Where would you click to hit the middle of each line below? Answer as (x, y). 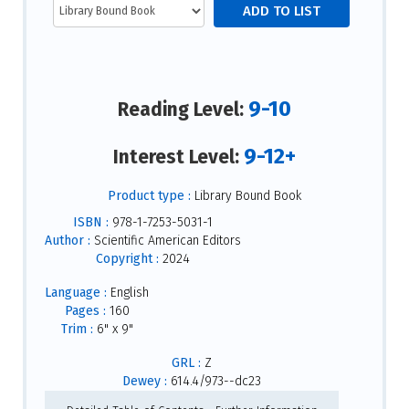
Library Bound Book (246, 196)
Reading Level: (183, 110)
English (128, 293)
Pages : (85, 311)
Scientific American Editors (166, 241)
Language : (76, 293)
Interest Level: (178, 157)
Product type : (149, 196)
